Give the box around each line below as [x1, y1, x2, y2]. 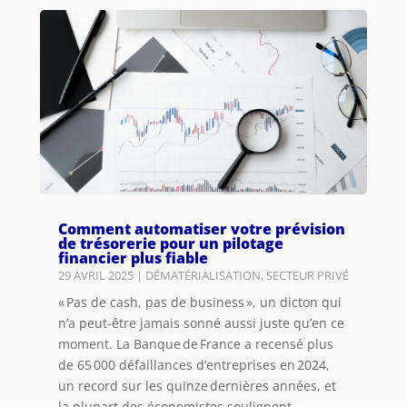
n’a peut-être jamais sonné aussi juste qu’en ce [57, 313, 344, 332]
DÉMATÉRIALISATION [144, 266, 261, 283]
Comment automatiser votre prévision [57, 218, 345, 239]
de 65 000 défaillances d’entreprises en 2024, [57, 355, 330, 373]
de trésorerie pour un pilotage [57, 233, 283, 253]
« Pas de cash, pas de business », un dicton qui [57, 293, 342, 311]
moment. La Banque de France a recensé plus [57, 334, 333, 352]
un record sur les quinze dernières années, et [57, 376, 336, 394]
